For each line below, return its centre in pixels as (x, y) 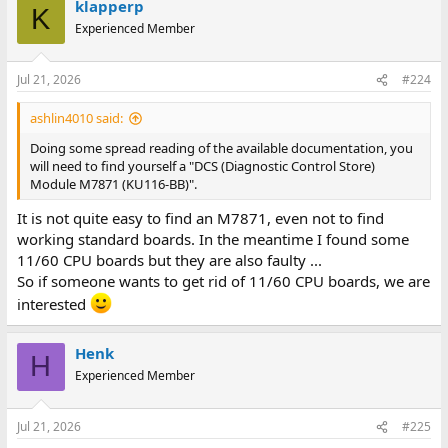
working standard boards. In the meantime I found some (212, 238)
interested (53, 303)
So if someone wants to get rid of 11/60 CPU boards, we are (223, 280)
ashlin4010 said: (76, 118)
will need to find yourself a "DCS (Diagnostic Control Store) (202, 166)
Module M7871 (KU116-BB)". (113, 184)
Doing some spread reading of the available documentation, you (221, 148)
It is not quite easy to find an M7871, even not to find (200, 217)
